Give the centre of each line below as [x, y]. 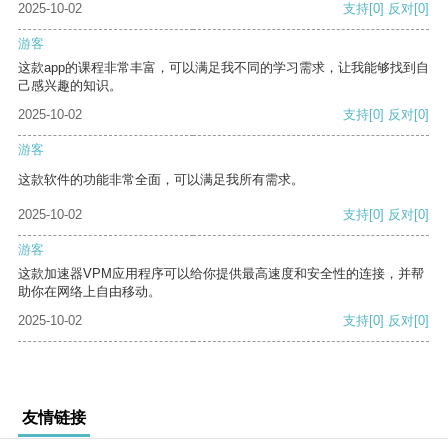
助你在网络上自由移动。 [89, 292]
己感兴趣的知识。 [70, 86]
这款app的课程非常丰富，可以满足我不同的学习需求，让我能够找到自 [223, 68]
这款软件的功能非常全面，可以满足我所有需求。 [161, 180]
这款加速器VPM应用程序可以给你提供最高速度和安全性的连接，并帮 [221, 274]
